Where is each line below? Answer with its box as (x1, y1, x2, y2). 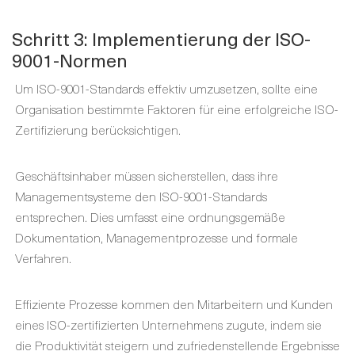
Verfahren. (15, 248, 71, 267)
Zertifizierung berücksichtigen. (15, 120, 181, 139)
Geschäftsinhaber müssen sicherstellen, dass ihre (15, 166, 278, 185)
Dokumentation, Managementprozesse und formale (15, 227, 298, 246)
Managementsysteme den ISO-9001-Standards (15, 186, 267, 205)
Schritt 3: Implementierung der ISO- (12, 25, 311, 52)
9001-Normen (12, 46, 128, 74)
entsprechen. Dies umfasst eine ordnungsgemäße (15, 207, 285, 226)
